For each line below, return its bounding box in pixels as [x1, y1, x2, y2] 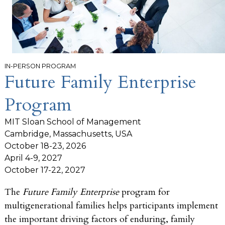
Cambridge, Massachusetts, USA [5, 129, 132, 139]
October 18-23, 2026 [5, 141, 86, 151]
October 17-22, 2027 [5, 165, 85, 175]
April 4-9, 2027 [5, 153, 62, 163]
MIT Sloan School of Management [5, 117, 141, 127]
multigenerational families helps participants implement [5, 199, 218, 212]
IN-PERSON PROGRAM [5, 62, 76, 70]
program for [119, 185, 170, 198]
